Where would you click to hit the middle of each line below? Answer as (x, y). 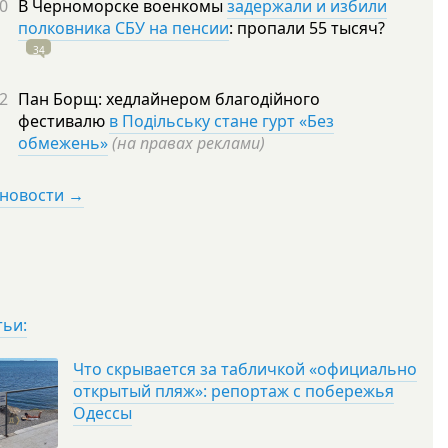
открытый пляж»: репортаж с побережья (233, 391)
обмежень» (63, 143)
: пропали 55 (280, 28)
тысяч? (358, 28)
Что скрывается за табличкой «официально (245, 369)
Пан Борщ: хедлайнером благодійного (169, 99)
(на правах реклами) (188, 143)
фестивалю (63, 121)
